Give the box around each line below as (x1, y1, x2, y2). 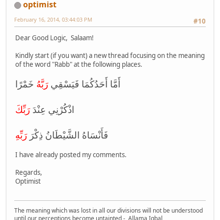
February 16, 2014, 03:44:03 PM (14, 16, 92, 23)
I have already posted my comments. (15, 150, 128, 160)
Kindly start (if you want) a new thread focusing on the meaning (15, 51, 205, 60)
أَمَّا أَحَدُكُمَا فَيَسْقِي (51, 78, 120, 90)
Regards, (15, 168, 42, 177)
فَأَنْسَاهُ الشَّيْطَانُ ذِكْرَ (27, 129, 108, 141)
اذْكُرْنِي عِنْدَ (30, 103, 74, 116)
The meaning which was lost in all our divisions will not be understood (14, 206, 203, 215)
